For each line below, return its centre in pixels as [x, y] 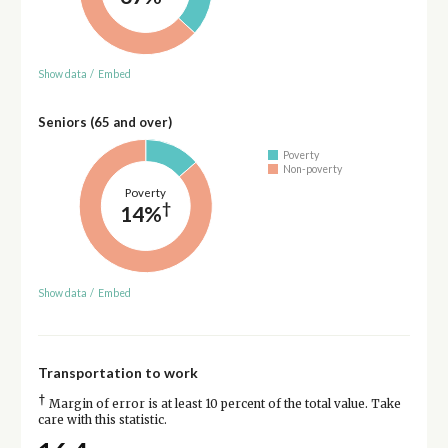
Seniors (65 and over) [104, 122]
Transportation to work [117, 372]
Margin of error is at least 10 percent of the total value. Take [223, 403]
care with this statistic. [102, 419]
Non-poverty [313, 168]
